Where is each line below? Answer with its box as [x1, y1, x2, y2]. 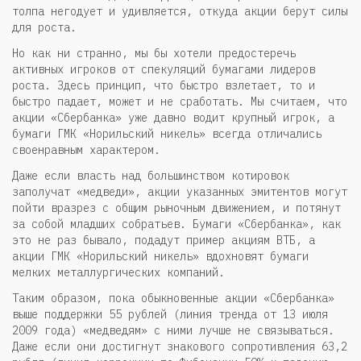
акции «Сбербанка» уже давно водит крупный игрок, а [12, 110, 334, 125]
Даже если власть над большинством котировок [12, 168, 289, 183]
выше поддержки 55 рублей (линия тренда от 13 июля [12, 306, 328, 322]
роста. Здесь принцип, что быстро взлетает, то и [12, 77, 315, 93]
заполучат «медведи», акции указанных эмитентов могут [12, 184, 347, 199]
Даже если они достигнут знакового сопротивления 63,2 [12, 338, 347, 354]
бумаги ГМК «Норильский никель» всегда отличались [12, 126, 322, 141]
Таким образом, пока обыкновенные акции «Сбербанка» [12, 290, 334, 305]
